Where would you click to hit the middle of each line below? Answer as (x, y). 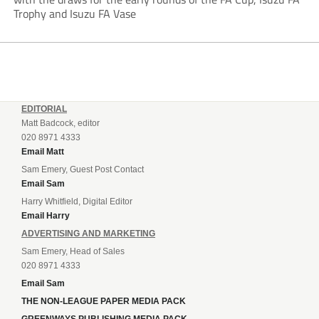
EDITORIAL (44, 109)
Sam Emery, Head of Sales (73, 252)
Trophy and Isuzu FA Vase (74, 14)
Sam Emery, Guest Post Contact (83, 170)
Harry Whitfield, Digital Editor (77, 202)
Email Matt (43, 152)
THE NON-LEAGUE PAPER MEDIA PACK (104, 302)
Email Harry (46, 216)
